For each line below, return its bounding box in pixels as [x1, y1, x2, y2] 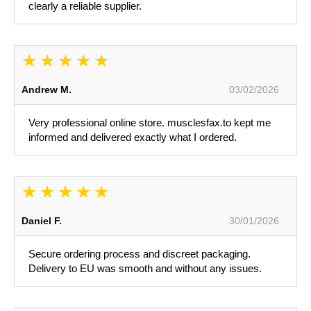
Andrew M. [22, 84, 72, 96]
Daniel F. [22, 215, 62, 227]
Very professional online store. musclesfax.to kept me [28, 117, 271, 129]
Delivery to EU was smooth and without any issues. [28, 262, 262, 275]
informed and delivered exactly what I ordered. [28, 131, 237, 144]
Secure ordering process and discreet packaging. [28, 248, 251, 260]
